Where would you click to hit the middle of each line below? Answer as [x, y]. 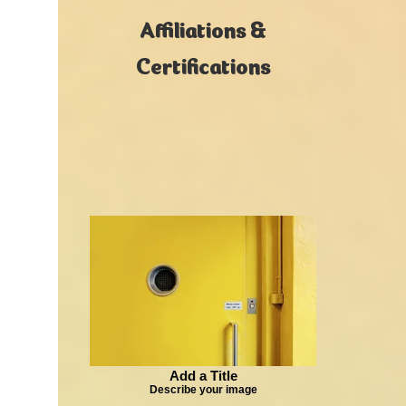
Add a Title [203, 375]
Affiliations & [203, 27]
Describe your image [203, 389]
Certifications [203, 63]
